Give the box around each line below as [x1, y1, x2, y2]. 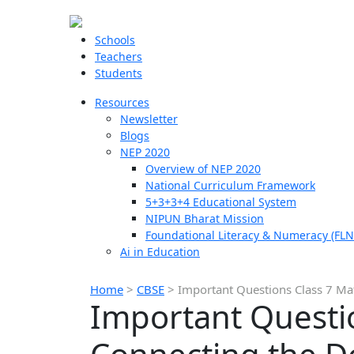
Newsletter [120, 111, 178, 126]
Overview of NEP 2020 [145, 161, 261, 176]
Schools [95, 32, 135, 47]
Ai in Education [120, 244, 200, 259]
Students [95, 66, 142, 81]
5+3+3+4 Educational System [145, 194, 296, 209]
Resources [95, 95, 149, 110]
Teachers [95, 49, 142, 64]
